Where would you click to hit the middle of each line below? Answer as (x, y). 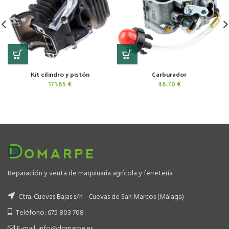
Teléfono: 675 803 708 (49, 213)
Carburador (169, 74)
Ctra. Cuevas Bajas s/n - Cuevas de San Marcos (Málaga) (100, 197)
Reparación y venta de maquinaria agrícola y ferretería (90, 174)
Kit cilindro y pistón (60, 74)
